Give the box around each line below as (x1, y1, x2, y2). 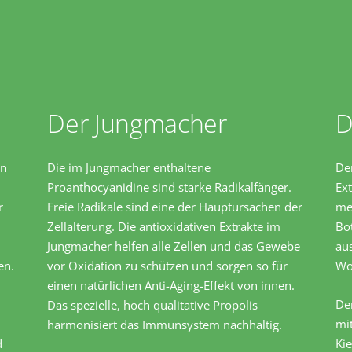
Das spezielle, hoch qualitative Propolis (47, 297, 258, 313)
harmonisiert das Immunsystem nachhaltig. (47, 317, 283, 333)
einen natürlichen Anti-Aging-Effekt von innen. (47, 277, 295, 294)
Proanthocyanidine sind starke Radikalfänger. (47, 179, 292, 196)
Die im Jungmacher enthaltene (47, 159, 211, 176)
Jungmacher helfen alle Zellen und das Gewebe (47, 238, 301, 255)
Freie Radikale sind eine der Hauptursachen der (47, 199, 303, 215)
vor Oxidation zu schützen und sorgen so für (47, 258, 288, 274)
